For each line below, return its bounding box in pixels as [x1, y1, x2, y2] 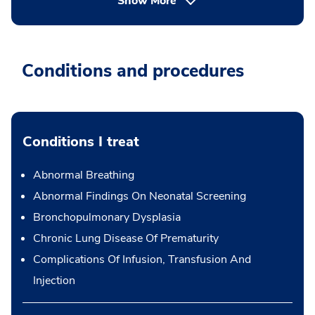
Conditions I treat [22, 132, 139, 151]
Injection [33, 273, 75, 288]
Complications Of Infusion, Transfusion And [33, 252, 251, 267]
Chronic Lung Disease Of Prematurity [33, 231, 219, 246]
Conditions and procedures [22, 59, 244, 83]
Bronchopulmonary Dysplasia [33, 210, 181, 225]
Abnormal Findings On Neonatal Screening [33, 188, 246, 204]
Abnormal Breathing [33, 167, 134, 183]
